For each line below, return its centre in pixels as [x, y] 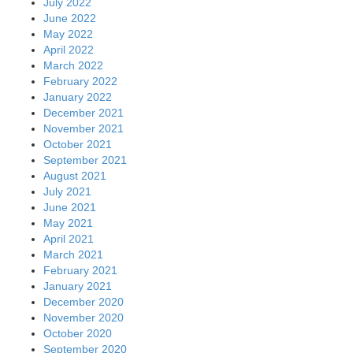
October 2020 [78, 333]
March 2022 [73, 65]
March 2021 [73, 254]
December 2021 [84, 112]
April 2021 [69, 238]
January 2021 [78, 286]
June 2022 [70, 18]
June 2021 [70, 207]
